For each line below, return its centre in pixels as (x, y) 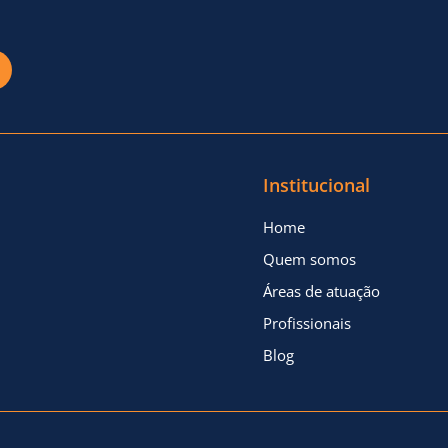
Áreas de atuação (321, 290)
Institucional (316, 184)
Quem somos (309, 258)
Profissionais (306, 322)
